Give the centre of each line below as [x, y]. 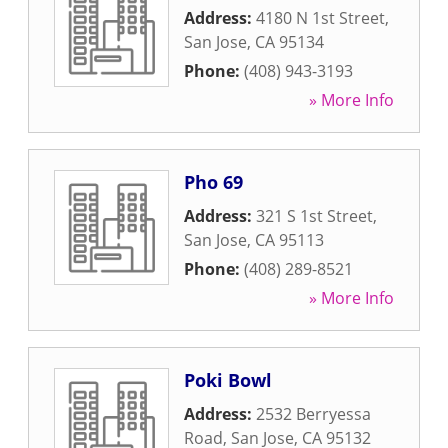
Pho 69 [213, 182]
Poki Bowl [228, 380]
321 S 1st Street [314, 216]
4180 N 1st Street [320, 18]
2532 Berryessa [313, 414]
